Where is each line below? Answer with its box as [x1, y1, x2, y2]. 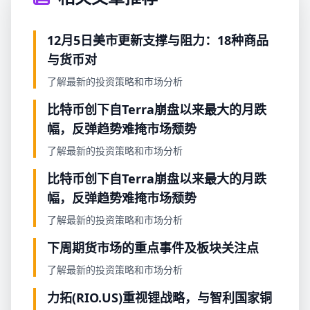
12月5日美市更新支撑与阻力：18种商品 [47, 32, 268, 48]
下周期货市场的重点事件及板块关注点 [47, 239, 259, 256]
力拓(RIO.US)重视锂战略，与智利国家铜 [47, 289, 272, 306]
